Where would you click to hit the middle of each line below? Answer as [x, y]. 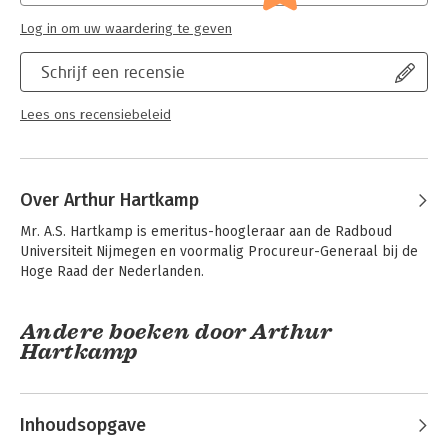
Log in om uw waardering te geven [126, 29]
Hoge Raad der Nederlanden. [112, 271]
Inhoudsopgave [83, 425]
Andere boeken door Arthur [176, 331]
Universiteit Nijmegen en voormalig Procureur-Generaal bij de [219, 251]
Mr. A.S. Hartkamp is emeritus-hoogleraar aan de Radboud [206, 231]
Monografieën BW [216, 19]
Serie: [38, 19]
